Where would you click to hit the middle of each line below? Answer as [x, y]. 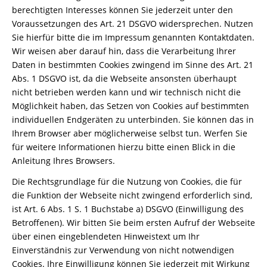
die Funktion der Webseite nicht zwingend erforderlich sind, [132, 195]
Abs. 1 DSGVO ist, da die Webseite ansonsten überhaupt [124, 78]
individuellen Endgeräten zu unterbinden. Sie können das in [133, 119]
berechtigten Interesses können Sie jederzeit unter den [122, 10]
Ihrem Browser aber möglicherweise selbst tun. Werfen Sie [130, 133]
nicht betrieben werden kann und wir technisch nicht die [126, 92]
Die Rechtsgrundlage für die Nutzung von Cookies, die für [127, 181]
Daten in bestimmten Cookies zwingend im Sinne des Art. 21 [133, 65]
